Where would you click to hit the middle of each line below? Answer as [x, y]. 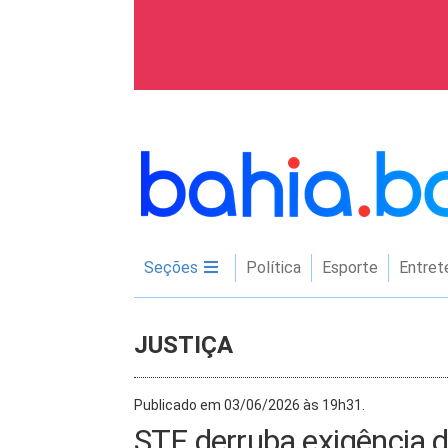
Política [273, 267]
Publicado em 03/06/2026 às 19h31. [249, 405]
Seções [173, 267]
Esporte [349, 267]
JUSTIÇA [183, 345]
